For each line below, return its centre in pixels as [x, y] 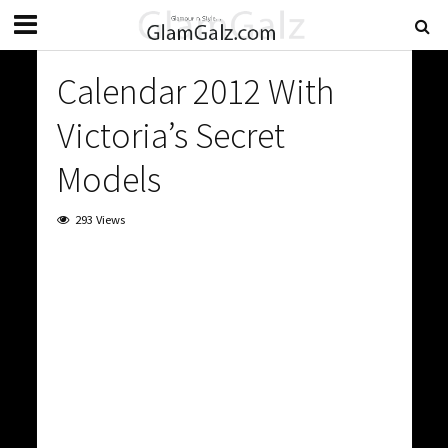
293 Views [99, 219]
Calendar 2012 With [195, 91]
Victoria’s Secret [170, 135]
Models [108, 179]
